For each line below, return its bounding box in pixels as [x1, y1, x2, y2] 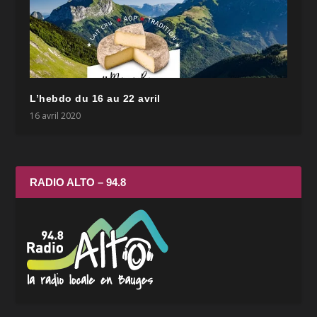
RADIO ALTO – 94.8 [30, 175, 127, 188]
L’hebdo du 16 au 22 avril [30, 92, 161, 104]
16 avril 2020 [30, 109, 81, 122]
